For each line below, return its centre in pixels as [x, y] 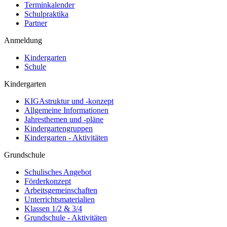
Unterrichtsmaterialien [60, 200]
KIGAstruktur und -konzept [69, 101]
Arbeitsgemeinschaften [61, 191]
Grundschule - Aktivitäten [66, 218]
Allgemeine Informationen [66, 110]
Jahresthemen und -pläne [64, 120]
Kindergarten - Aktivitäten [66, 138]
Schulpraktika [46, 14]
